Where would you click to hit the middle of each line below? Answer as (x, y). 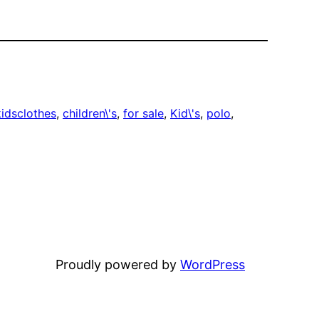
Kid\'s (185, 114)
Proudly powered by (118, 265)
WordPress (213, 265)
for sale (143, 114)
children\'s (90, 114)
